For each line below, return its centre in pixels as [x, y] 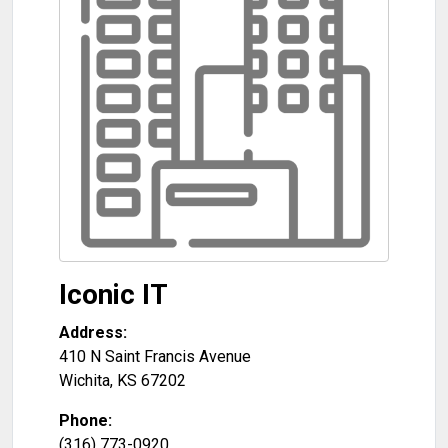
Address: [93, 332]
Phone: [85, 420]
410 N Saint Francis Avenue [155, 356]
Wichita [84, 380]
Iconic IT [113, 294]
